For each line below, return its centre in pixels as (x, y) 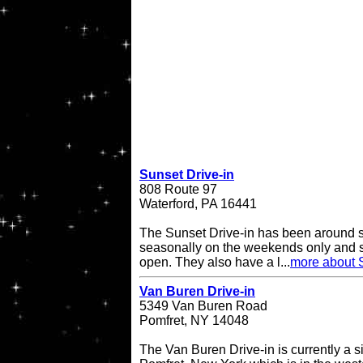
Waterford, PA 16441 (198, 204)
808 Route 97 (178, 190)
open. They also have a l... (215, 263)
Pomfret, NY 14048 (194, 321)
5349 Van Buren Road (203, 306)
